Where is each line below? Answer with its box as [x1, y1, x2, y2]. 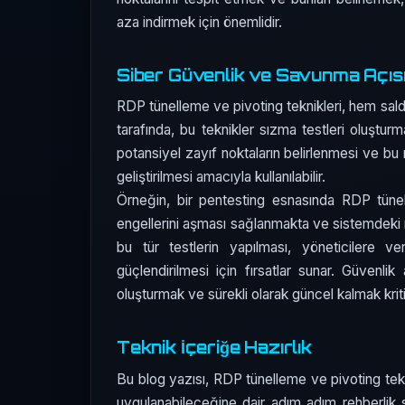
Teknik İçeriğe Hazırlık [117, 337, 312, 358]
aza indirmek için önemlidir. [117, 13, 282, 31]
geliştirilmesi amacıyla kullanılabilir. [117, 168, 325, 186]
